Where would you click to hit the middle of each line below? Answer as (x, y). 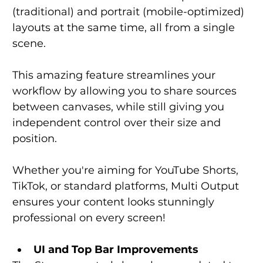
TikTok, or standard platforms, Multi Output (127, 186)
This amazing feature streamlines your (115, 75)
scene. (29, 44)
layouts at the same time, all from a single (125, 28)
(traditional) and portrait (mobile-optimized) (129, 12)
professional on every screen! (89, 218)
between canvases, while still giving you (119, 107)
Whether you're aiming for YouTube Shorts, (127, 171)
